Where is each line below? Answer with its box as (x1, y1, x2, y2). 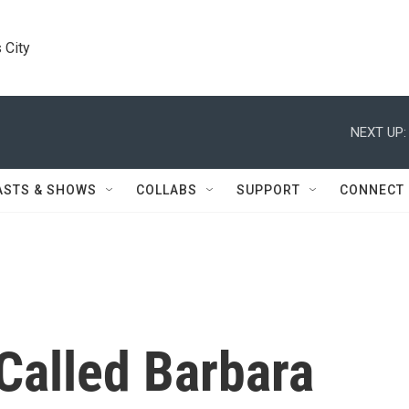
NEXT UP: (351, 123, 406, 141)
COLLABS (136, 183, 197, 197)
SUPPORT (236, 183, 300, 197)
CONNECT (340, 183, 404, 197)
